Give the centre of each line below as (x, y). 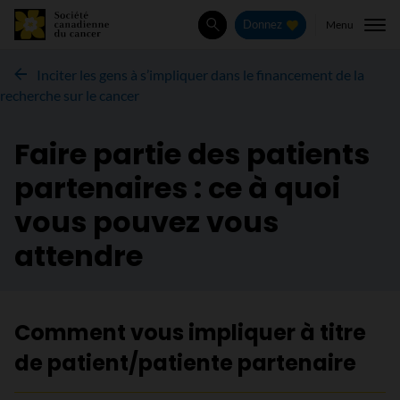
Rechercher (247, 33)
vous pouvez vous (146, 222)
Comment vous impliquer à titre (190, 333)
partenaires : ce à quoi (177, 188)
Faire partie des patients (192, 154)
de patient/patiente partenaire (185, 363)
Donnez (263, 25)
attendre (79, 256)
